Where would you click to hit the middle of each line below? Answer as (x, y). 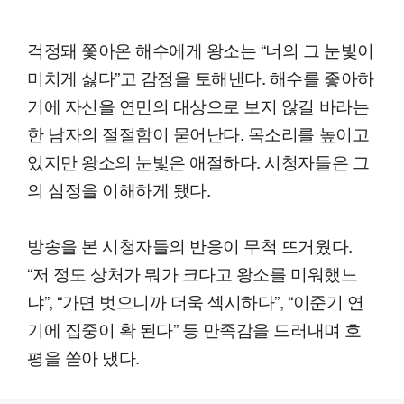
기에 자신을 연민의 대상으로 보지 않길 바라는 (198, 105)
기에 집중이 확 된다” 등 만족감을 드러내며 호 (194, 328)
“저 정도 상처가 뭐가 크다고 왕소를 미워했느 (193, 272)
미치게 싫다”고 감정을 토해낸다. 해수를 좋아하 (201, 77)
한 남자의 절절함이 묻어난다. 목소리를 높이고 (198, 133)
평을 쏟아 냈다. (83, 356)
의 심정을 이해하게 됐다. (119, 188)
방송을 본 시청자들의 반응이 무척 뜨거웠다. (190, 244)
